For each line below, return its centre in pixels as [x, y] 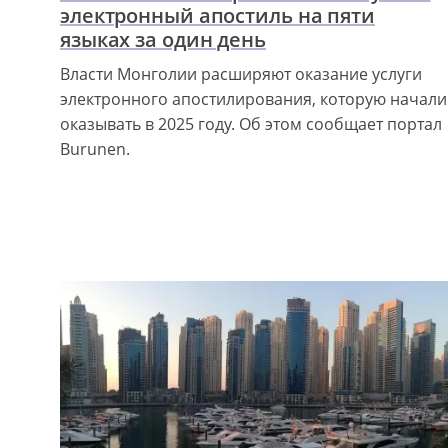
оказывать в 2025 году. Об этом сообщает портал [251, 123]
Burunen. [95, 148]
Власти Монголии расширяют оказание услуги [241, 73]
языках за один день [163, 39]
